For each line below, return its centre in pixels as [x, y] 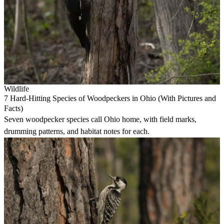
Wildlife [16, 89]
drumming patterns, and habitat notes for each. [77, 131]
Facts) [13, 108]
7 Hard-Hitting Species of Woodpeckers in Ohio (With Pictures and [110, 98]
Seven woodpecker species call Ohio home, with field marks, [100, 119]
